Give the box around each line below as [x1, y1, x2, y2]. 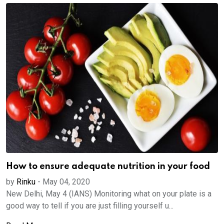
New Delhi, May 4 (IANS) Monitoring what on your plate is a [6, 189, 211, 198]
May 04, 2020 [42, 177, 90, 186]
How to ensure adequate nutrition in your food [6, 162, 210, 171]
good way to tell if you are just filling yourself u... [6, 201, 173, 210]
